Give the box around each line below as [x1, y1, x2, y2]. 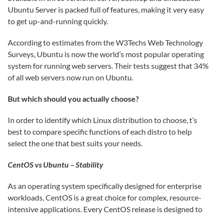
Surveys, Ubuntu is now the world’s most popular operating [8, 49, 204, 59]
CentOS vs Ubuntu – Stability [8, 160, 103, 169]
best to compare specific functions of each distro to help [8, 127, 192, 136]
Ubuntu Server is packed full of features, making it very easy [8, 5, 204, 14]
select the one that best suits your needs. [8, 139, 142, 148]
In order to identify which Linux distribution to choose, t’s [8, 115, 197, 124]
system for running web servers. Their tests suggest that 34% [8, 61, 209, 70]
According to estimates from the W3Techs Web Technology [8, 38, 203, 47]
